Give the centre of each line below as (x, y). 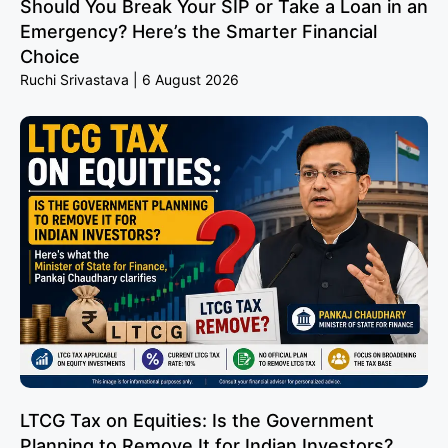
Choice (50, 56)
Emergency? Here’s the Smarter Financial (198, 31)
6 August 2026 (188, 79)
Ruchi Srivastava (76, 79)
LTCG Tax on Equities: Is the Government (197, 420)
